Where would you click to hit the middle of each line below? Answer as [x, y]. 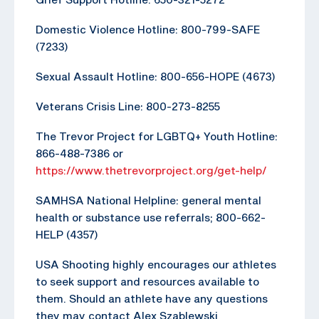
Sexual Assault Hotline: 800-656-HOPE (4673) [156, 76]
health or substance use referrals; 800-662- [151, 217]
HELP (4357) [67, 234]
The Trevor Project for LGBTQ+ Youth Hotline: [157, 136]
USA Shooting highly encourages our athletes [156, 264]
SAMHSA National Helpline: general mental [148, 200]
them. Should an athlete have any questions [152, 298]
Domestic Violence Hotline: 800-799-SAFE [148, 29]
